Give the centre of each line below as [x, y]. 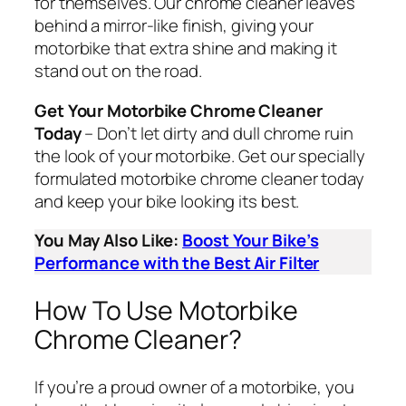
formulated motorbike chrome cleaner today [199, 178]
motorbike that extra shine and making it [186, 48]
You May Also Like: [109, 241]
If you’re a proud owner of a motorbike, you [194, 387]
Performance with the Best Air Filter [177, 263]
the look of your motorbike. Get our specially [200, 155]
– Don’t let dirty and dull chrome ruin [217, 133]
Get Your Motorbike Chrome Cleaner [179, 110]
